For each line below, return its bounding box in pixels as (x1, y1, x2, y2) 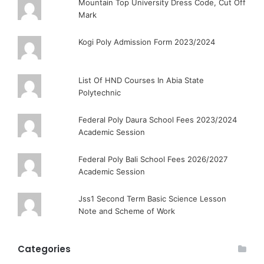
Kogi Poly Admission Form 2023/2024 (78, 37, 216, 47)
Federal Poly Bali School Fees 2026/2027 (78, 154, 228, 164)
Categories (18, 243, 71, 256)
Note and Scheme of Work (78, 206, 176, 216)
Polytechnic (78, 88, 121, 98)
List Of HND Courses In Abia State (78, 75, 204, 85)
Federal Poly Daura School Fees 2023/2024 (78, 115, 237, 125)
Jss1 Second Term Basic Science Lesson (78, 194, 227, 204)
